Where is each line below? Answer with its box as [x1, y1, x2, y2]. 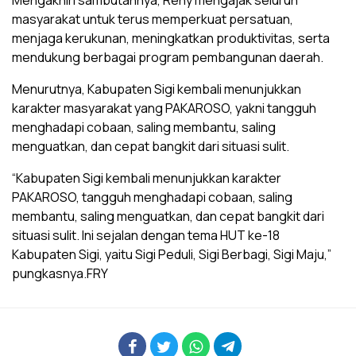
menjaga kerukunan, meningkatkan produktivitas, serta [12, 29, 330, 47]
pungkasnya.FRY [12, 265, 108, 282]
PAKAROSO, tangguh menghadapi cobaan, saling [12, 188, 292, 206]
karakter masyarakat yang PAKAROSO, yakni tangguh [12, 99, 316, 117]
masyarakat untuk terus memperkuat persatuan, [12, 10, 293, 28]
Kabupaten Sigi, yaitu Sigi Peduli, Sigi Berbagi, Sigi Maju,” [12, 246, 331, 263]
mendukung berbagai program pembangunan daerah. [12, 48, 323, 66]
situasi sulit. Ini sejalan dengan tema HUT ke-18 [12, 226, 280, 244]
